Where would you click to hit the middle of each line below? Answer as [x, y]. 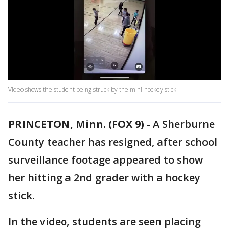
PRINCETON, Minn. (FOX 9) [76, 124]
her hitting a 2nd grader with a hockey [104, 178]
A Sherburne [184, 124]
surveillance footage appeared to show [106, 160]
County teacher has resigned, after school [113, 142]
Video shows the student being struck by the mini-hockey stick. [93, 90]
